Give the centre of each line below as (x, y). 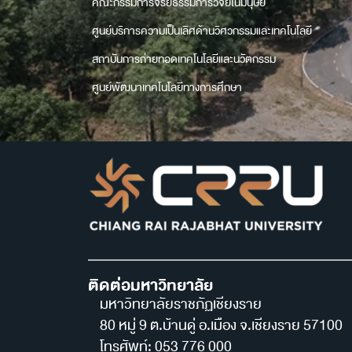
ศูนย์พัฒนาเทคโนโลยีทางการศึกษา (167, 88)
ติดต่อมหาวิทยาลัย (150, 286)
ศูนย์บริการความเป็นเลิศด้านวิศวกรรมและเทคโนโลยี (202, 31)
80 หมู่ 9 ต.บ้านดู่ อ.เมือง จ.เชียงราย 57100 (221, 325)
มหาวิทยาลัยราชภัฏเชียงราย (181, 304)
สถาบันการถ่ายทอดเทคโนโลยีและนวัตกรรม (184, 59)
